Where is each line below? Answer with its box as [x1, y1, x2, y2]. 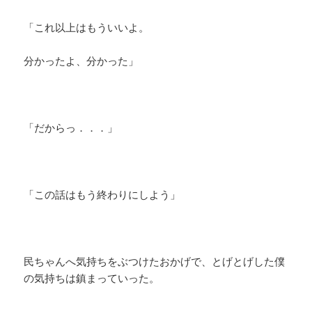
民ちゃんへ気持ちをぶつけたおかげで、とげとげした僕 [24, 254, 286, 269]
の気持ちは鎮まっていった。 [24, 271, 160, 286]
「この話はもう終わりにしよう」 [24, 187, 181, 202]
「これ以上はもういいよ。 [24, 20, 150, 35]
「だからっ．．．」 [24, 120, 118, 135]
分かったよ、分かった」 [24, 54, 139, 68]
